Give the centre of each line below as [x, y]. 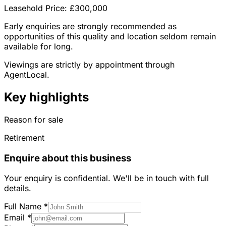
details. [18, 188]
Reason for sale [34, 119]
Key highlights [46, 97]
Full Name [24, 207]
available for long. [39, 47]
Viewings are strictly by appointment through [89, 65]
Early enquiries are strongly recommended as [90, 26]
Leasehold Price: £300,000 [56, 8]
